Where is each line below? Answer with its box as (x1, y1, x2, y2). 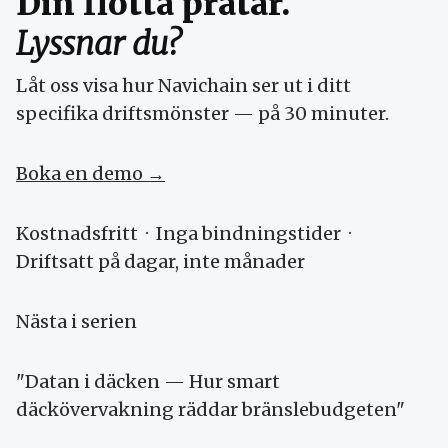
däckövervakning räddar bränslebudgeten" (16, 397, 405, 421)
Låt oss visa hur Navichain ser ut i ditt (16, 73, 351, 97)
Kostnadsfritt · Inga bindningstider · (16, 221, 355, 245)
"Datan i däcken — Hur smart (16, 369, 280, 393)
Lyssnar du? (16, 23, 181, 64)
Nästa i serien (16, 309, 137, 333)
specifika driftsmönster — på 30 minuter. (16, 101, 389, 125)
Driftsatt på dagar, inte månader (16, 249, 305, 273)
